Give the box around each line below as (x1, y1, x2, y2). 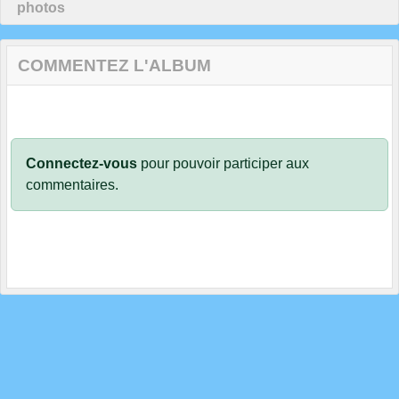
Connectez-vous (26, 155, 137, 171)
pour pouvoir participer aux (137, 155, 309, 171)
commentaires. (26, 176, 118, 192)
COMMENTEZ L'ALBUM (18, 55, 211, 75)
